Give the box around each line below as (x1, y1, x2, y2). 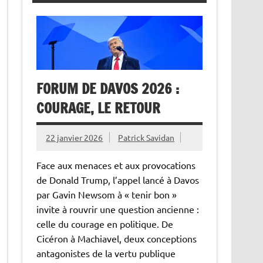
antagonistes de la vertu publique (36, 247, 176, 259)
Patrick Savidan (118, 132, 175, 143)
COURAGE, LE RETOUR (36, 98, 161, 119)
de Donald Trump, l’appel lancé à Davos (36, 173, 200, 186)
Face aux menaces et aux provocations (36, 159, 196, 171)
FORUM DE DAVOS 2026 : (36, 79, 180, 99)
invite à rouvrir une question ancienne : (36, 203, 200, 215)
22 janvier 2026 (46, 132, 103, 143)
